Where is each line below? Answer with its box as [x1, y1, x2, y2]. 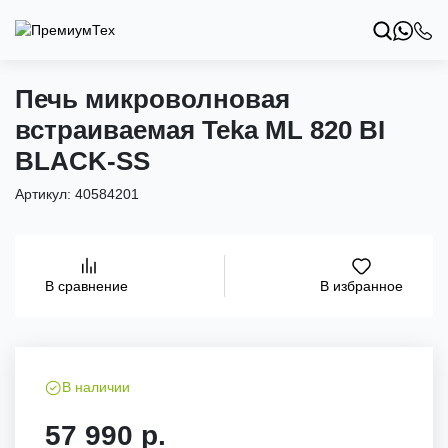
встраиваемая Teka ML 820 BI [15, 115, 385, 145]
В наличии [62, 379, 130, 396]
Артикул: [15, 186, 75, 202]
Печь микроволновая [15, 84, 290, 114]
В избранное [320, 278, 403, 294]
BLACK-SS [15, 146, 150, 176]
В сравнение [45, 278, 128, 295]
